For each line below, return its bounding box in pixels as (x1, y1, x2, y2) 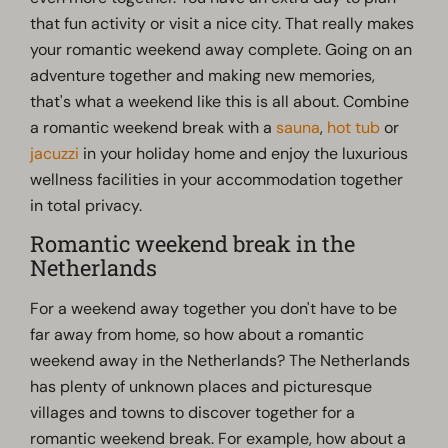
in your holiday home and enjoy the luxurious (79, 142, 409, 164)
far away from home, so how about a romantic (30, 323, 365, 345)
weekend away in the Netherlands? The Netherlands (30, 349, 411, 371)
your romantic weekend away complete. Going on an (30, 38, 413, 60)
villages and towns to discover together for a (30, 401, 356, 423)
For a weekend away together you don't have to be (30, 297, 398, 319)
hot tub (327, 116, 381, 138)
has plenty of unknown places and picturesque (30, 375, 373, 397)
